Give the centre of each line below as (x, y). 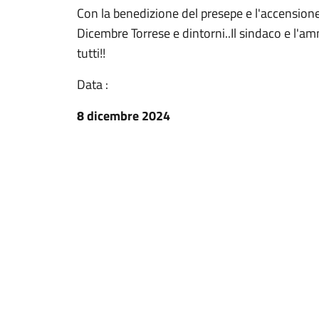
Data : (93, 84)
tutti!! (91, 53)
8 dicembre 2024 (124, 116)
